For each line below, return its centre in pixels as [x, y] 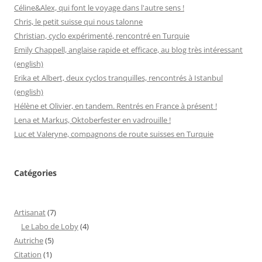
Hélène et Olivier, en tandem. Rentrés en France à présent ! [116, 106]
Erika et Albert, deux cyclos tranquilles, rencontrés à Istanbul [118, 78]
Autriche [29, 241]
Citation [28, 255]
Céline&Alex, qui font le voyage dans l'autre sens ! [99, 8]
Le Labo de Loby [50, 227]
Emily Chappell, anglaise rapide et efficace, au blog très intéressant [128, 50]
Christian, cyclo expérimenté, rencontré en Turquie [102, 36]
